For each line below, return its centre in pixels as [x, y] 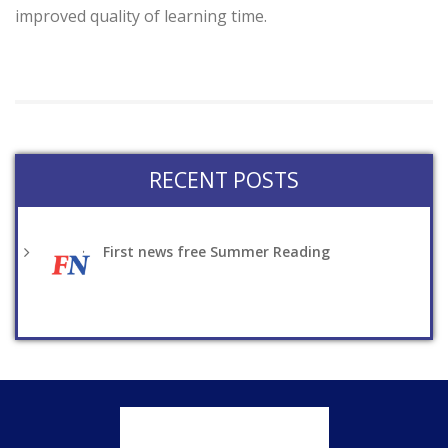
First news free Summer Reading [216, 251]
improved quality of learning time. [141, 16]
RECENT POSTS [224, 180]
